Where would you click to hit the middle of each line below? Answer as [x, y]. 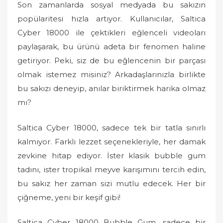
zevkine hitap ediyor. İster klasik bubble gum [111, 155]
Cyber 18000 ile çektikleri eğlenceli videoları [111, 33]
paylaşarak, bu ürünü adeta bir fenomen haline [111, 47]
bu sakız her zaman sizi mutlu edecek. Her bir [111, 183]
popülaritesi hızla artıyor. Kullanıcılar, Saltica [111, 19]
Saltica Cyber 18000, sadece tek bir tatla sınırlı [111, 127]
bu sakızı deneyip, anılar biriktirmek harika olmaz [111, 88]
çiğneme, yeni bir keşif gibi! [69, 197]
